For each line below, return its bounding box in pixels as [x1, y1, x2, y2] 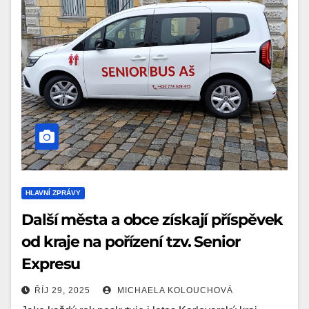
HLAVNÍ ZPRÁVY [26, 189, 81, 197]
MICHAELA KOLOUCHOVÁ [114, 286, 233, 296]
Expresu [21, 255, 81, 274]
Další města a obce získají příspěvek [21, 210, 283, 230]
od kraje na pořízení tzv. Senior [21, 232, 240, 252]
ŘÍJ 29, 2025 [34, 286, 90, 296]
